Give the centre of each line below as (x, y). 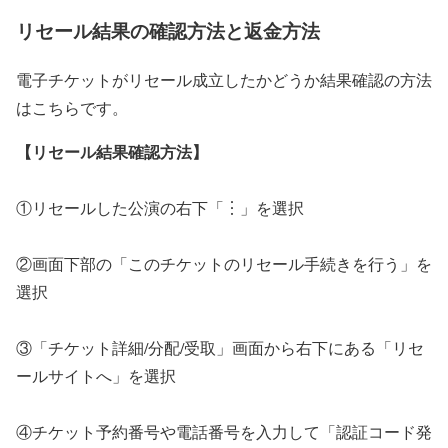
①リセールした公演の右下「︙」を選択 (160, 207)
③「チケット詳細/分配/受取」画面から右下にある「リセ (220, 347)
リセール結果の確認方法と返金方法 (168, 30)
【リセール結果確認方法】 (112, 151)
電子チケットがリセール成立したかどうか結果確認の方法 (224, 79)
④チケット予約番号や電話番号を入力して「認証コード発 (224, 431)
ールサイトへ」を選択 (96, 375)
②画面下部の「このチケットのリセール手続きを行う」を (224, 263)
